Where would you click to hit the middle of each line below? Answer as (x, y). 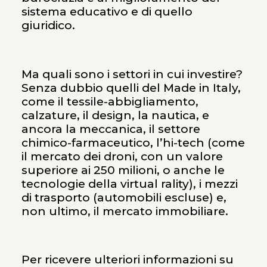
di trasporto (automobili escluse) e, (124, 197)
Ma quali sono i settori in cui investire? (132, 74)
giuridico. (48, 25)
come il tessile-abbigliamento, (110, 101)
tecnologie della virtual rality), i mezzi (129, 184)
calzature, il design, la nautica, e (115, 115)
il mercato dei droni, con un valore (122, 156)
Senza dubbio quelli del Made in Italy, (131, 88)
